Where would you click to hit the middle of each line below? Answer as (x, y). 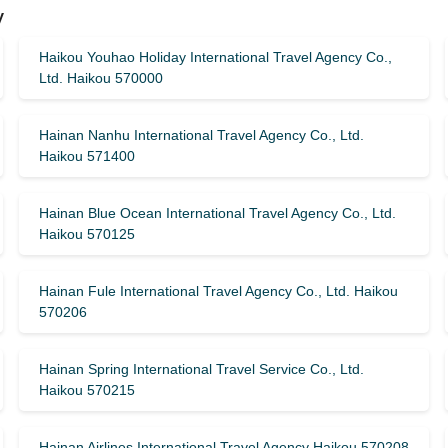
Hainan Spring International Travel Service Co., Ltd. (201, 369)
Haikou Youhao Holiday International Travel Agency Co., (215, 57)
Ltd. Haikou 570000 (100, 78)
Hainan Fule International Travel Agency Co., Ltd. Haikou (218, 291)
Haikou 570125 (86, 234)
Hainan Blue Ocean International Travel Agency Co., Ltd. (217, 213)
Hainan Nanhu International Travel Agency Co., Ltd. (201, 135)
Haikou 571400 (86, 156)
